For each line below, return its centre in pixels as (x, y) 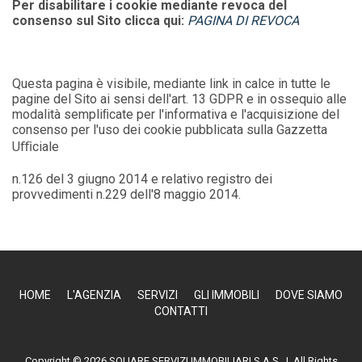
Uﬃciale (36, 147)
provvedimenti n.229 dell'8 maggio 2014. (127, 194)
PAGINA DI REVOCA (244, 21)
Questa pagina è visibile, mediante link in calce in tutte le (172, 84)
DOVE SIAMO (309, 295)
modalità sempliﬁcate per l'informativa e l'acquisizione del (176, 114)
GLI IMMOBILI (227, 295)
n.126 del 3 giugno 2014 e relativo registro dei (143, 179)
